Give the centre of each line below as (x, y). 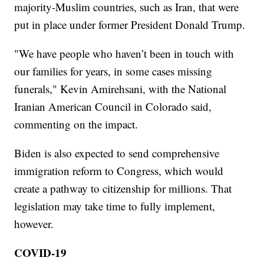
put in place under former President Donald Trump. (130, 24)
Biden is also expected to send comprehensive (117, 153)
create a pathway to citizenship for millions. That (123, 188)
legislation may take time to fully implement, (115, 206)
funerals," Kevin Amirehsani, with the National (121, 88)
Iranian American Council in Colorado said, (113, 106)
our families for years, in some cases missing (113, 71)
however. (34, 223)
